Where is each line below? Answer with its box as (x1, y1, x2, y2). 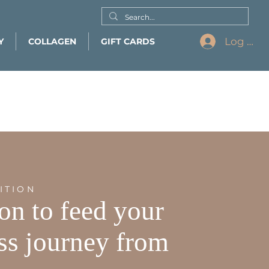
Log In (224, 35, 257, 47)
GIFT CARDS (101, 36, 155, 47)
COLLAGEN (28, 36, 76, 47)
